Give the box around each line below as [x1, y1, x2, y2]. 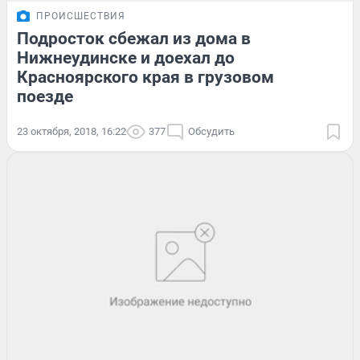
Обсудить [188, 125, 235, 138]
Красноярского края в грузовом [17, 67, 274, 88]
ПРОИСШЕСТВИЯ [36, 10, 125, 22]
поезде [17, 87, 73, 107]
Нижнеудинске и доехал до [17, 48, 235, 68]
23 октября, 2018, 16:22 [17, 125, 126, 138]
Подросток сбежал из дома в [17, 29, 251, 49]
